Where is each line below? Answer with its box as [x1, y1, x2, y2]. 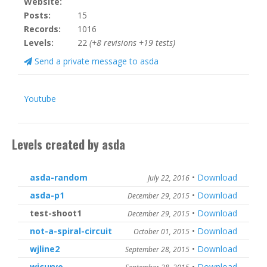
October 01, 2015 [133, 226, 190, 237]
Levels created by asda [12, 135, 125, 153]
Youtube [24, 93, 56, 104]
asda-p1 [30, 190, 64, 201]
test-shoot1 [30, 207, 82, 219]
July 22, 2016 [148, 173, 190, 183]
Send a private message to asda [32, 55, 159, 67]
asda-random [30, 172, 88, 183]
